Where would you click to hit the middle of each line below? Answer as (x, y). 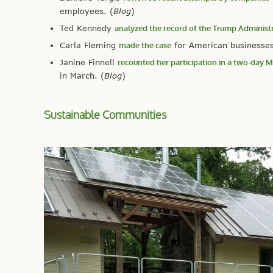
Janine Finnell (89, 62)
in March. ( (82, 75)
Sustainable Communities (105, 114)
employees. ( (87, 11)
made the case (145, 45)
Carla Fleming (89, 45)
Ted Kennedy (87, 28)
